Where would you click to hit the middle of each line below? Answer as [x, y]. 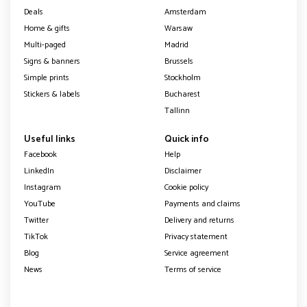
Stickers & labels [52, 94]
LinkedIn [39, 171]
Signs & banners [52, 61]
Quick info [187, 139]
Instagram [42, 187]
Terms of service [193, 269]
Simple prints [47, 77]
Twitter [36, 220]
